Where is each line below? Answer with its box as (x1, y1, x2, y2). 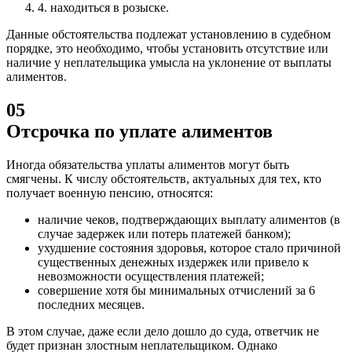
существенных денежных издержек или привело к (38, 255, 309, 269)
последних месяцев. (38, 297, 145, 311)
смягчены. (6, 171, 61, 185)
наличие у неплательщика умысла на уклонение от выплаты (6, 56, 332, 70)
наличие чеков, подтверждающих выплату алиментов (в (38, 212, 340, 226)
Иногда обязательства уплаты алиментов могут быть (6, 157, 289, 171)
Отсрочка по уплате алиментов (6, 121, 273, 142)
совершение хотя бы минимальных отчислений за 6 (38, 283, 315, 297)
